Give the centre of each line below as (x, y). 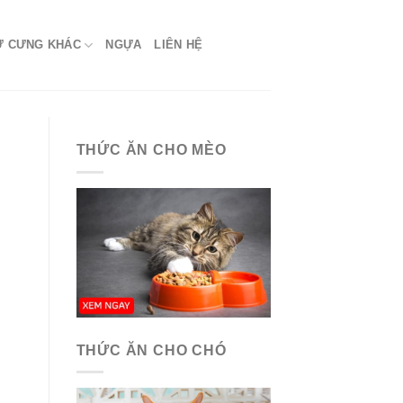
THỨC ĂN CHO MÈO (151, 150)
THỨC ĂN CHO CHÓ (151, 350)
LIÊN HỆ (179, 45)
